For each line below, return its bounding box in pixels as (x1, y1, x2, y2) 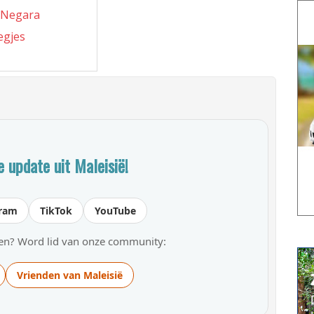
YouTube (95, 203, 136, 217)
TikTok (40, 203, 72, 217)
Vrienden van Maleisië (16, 268, 123, 282)
